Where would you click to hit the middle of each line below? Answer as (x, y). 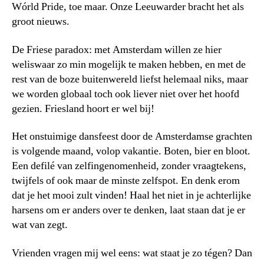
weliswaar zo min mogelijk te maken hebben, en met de (129, 64)
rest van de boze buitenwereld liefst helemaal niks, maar (130, 79)
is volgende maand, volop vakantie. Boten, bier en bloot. (131, 151)
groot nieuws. (41, 22)
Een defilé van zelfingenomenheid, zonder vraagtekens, (129, 166)
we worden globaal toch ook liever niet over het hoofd (126, 94)
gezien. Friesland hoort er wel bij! (83, 108)
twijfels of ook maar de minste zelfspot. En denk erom (126, 181)
